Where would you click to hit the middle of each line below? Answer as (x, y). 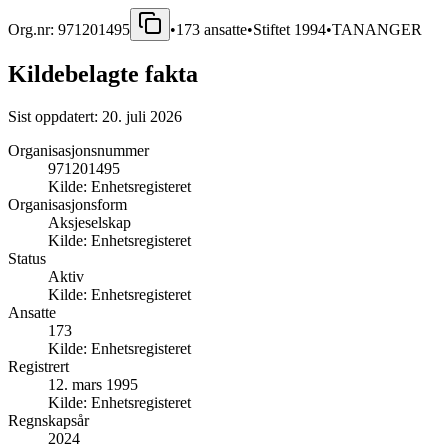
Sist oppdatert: (55, 116)
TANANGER (377, 29)
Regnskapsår (48, 420)
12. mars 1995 (93, 384)
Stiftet (273, 29)
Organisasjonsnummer (78, 150)
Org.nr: (33, 29)
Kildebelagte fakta (103, 73)
